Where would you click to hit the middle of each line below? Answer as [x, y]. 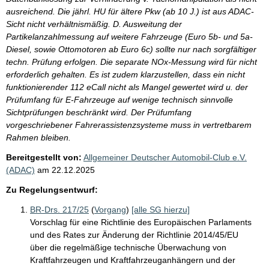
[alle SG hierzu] [161, 209]
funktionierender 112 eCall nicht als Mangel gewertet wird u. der [127, 87]
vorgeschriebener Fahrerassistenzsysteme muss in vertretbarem [129, 125]
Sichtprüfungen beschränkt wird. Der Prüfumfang [99, 112]
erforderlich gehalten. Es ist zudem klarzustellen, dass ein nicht [125, 74]
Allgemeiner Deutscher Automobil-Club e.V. [165, 157]
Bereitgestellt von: [44, 157]
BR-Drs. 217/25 [59, 209]
